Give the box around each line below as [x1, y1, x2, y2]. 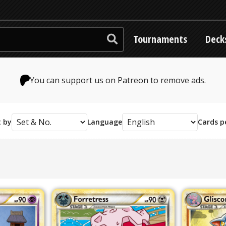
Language [87, 117, 122, 127]
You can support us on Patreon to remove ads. [30, 75, 206, 86]
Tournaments [133, 32, 187, 46]
